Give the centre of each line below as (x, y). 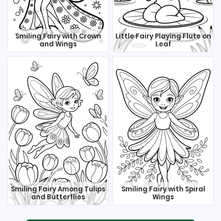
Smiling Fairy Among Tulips (58, 189)
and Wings (58, 44)
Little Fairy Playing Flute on (163, 36)
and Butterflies (58, 197)
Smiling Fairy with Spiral (163, 189)
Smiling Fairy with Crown (58, 36)
